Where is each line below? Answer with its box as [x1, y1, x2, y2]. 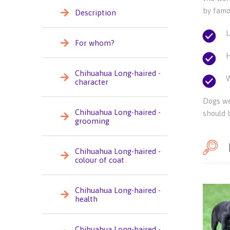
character [74, 77, 108, 86]
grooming [74, 116, 109, 125]
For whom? [74, 38, 114, 47]
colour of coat [74, 155, 124, 164]
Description [74, 8, 116, 17]
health [74, 194, 98, 203]
